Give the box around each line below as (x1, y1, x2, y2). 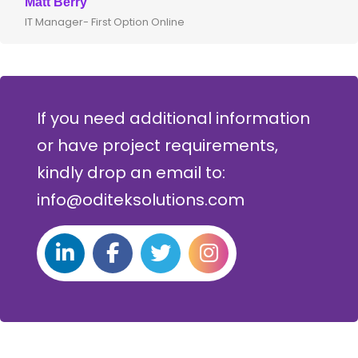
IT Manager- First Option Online (25, 14, 185, 30)
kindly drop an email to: (37, 161, 225, 185)
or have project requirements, (37, 134, 278, 157)
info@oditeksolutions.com (37, 189, 245, 212)
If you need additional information (37, 107, 310, 130)
